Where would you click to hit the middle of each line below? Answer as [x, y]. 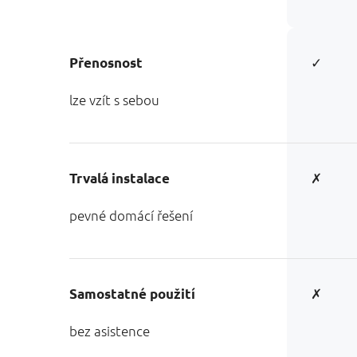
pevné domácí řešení [131, 215]
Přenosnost [106, 63]
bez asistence [110, 331]
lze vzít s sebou [114, 100]
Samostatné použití [132, 294]
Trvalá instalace [120, 178]
